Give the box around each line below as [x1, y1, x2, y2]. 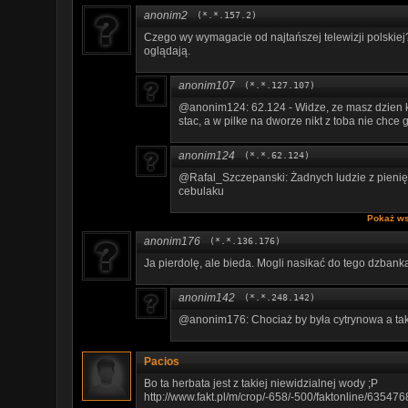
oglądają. [144, 44, 190, 57]
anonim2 [144, 8, 188, 22]
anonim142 [178, 291, 235, 304]
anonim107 [178, 78, 235, 92]
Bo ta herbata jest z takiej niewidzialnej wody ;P [144, 376, 378, 390]
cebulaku [178, 184, 224, 198]
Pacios [144, 354, 179, 368]
